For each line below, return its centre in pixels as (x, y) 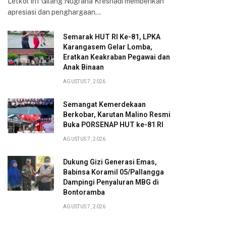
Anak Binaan (83, 67)
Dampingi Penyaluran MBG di (111, 182)
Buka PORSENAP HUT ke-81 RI (113, 125)
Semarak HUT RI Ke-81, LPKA (112, 37)
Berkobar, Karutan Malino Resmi (117, 115)
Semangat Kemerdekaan (104, 104)
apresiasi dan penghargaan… (54, 12)
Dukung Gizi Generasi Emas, (110, 162)
